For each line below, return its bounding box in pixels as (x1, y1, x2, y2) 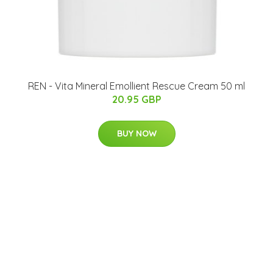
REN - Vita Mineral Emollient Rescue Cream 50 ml (28, 80, 245, 93)
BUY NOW (116, 128, 157, 140)
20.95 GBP (112, 93, 161, 106)
